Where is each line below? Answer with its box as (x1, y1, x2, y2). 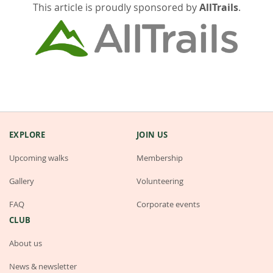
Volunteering (136, 175, 183, 187)
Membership (136, 152, 183, 164)
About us (9, 238, 42, 249)
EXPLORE (9, 129, 46, 141)
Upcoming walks (9, 152, 68, 164)
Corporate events (136, 199, 200, 210)
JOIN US (136, 129, 168, 141)
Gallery (9, 175, 34, 187)
